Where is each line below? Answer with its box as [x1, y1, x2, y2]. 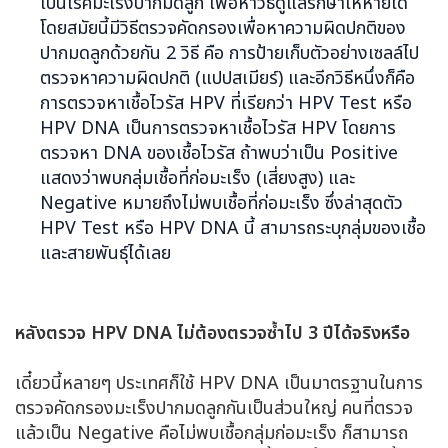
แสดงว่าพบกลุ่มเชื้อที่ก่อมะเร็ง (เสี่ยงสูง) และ [40, 164, 355, 192]
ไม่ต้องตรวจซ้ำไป [177, 319, 308, 347]
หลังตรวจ [15, 319, 91, 347]
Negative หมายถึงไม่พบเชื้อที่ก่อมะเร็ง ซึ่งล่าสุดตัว [40, 189, 403, 217]
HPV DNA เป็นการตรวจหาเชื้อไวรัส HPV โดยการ [40, 114, 396, 142]
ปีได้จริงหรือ [323, 319, 410, 347]
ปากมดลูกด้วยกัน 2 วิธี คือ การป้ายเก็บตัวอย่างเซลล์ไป [40, 39, 419, 67]
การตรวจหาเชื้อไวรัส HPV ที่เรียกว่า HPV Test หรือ [40, 89, 412, 117]
